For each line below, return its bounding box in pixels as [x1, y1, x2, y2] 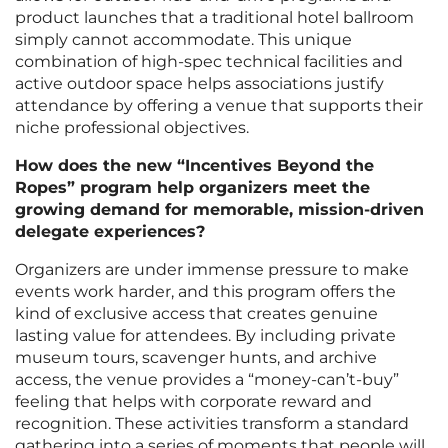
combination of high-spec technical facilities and [15, 52, 403, 72]
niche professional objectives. [15, 118, 249, 138]
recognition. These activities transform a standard [15, 414, 409, 434]
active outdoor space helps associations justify [15, 74, 384, 94]
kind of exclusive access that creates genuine [15, 304, 378, 324]
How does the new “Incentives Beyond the [15, 156, 374, 176]
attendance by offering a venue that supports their [15, 96, 423, 116]
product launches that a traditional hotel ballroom [15, 8, 414, 28]
